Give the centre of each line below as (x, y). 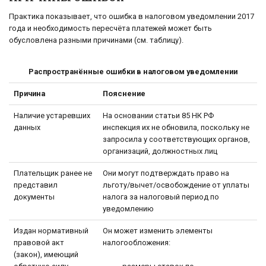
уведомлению (128, 208)
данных (27, 127)
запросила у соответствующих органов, (176, 139)
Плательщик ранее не (53, 173)
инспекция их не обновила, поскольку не (176, 127)
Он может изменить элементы (158, 230)
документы (34, 197)
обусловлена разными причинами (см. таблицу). (96, 40)
